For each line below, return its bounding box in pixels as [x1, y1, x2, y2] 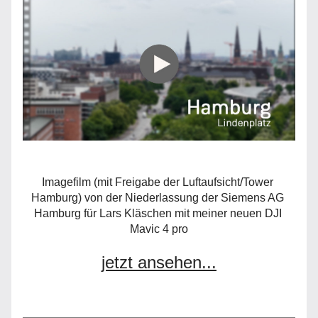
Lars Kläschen [99, 207, 172, 219]
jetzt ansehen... [102, 253, 216, 272]
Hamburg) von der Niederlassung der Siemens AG [31, 192, 284, 204]
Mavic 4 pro [130, 223, 188, 235]
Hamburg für [33, 207, 99, 219]
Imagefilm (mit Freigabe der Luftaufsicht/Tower [42, 176, 273, 188]
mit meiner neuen [171, 207, 265, 219]
